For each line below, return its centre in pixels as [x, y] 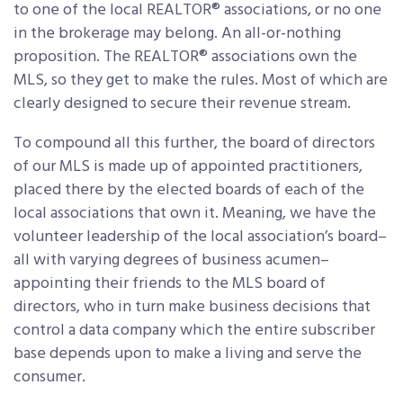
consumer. [49, 378]
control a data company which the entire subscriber [194, 331]
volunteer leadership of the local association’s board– [200, 237]
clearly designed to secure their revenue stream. [182, 104]
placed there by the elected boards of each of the [189, 191]
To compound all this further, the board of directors [194, 144]
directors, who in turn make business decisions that [192, 308]
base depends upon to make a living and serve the [188, 354]
